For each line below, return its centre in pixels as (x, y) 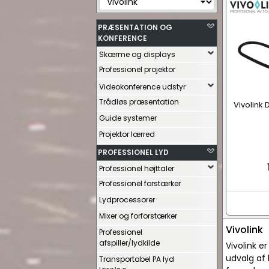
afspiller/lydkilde (129, 243)
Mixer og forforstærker (138, 216)
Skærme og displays (137, 54)
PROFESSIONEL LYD (133, 152)
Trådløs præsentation (139, 102)
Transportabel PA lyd (137, 259)
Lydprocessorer (127, 200)
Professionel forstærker (140, 183)
